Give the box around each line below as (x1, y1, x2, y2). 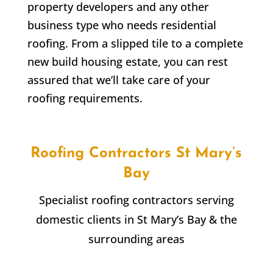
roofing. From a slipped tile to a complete (27, 36, 243, 51)
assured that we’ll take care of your (27, 73, 210, 88)
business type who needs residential (27, 18, 216, 33)
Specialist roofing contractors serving (38, 193, 234, 208)
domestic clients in (35, 212, 137, 227)
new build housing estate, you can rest (27, 54, 228, 69)
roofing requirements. (27, 91, 143, 106)
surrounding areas (88, 232, 185, 247)
